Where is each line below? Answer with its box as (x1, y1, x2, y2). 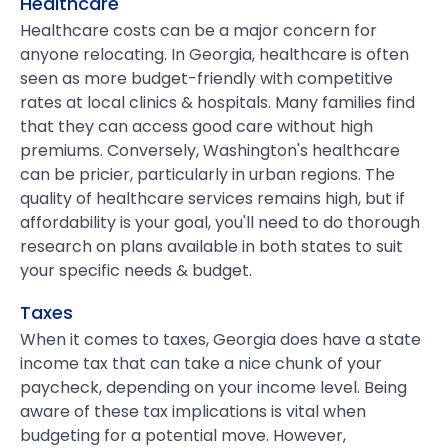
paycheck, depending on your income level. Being (20, 376, 407, 399)
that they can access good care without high (20, 115, 373, 138)
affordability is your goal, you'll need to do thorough (20, 211, 420, 234)
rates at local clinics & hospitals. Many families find (20, 91, 415, 114)
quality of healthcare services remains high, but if (20, 187, 405, 210)
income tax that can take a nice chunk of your (20, 352, 382, 375)
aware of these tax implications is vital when (20, 400, 366, 423)
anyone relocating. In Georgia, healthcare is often (20, 43, 409, 66)
